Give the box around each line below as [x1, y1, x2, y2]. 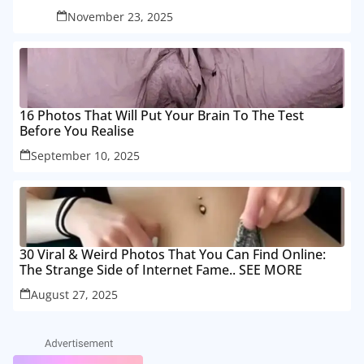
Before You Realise [19, 121, 134, 140]
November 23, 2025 [67, 8, 173, 24]
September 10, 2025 [31, 147, 140, 163]
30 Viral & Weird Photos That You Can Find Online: [19, 245, 326, 263]
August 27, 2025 [31, 286, 118, 302]
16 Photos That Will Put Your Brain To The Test [19, 106, 304, 124]
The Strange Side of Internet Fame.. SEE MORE [19, 260, 302, 279]
